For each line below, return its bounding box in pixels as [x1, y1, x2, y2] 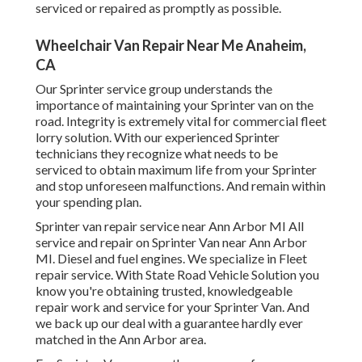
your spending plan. [36, 194, 141, 210]
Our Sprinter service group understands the [36, 81, 272, 97]
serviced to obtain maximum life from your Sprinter [36, 162, 317, 178]
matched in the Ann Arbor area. [36, 331, 206, 347]
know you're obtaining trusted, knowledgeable [36, 283, 293, 299]
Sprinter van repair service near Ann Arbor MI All [36, 218, 304, 234]
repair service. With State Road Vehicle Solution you [36, 267, 319, 283]
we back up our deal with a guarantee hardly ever [36, 315, 303, 331]
